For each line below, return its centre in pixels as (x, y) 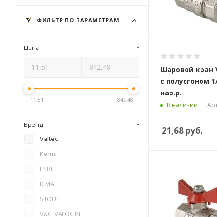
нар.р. (171, 93)
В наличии (182, 105)
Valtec (49, 139)
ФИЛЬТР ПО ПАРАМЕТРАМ (77, 20)
